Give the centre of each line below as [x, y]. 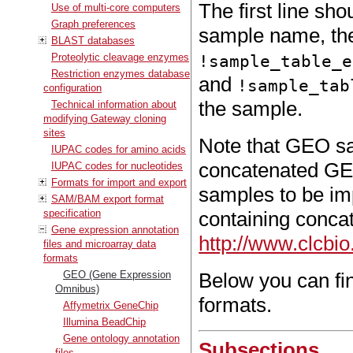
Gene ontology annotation [121, 338]
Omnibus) [77, 288]
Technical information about [114, 104]
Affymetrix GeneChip [111, 305]
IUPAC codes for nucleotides [117, 165]
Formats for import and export [119, 182]
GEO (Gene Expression [117, 274]
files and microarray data [100, 243]
